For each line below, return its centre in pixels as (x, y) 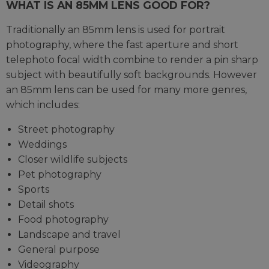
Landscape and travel (69, 235)
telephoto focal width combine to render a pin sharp (132, 60)
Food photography (63, 220)
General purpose (59, 250)
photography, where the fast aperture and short (122, 45)
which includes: (43, 105)
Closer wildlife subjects (73, 160)
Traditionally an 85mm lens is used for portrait (116, 30)
